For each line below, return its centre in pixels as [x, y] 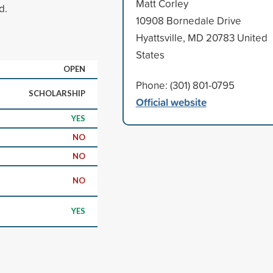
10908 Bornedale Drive [188, 20]
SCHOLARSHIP [57, 93]
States [150, 54]
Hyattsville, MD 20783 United [201, 37]
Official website [171, 102]
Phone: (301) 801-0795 [185, 85]
